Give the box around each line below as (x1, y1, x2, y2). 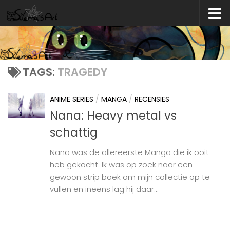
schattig (50, 124, 98, 141)
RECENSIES (135, 94, 169, 105)
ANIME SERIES (50, 94, 93, 105)
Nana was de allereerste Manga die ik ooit (50, 147, 209, 158)
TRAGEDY (57, 65, 107, 80)
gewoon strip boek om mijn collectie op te (50, 171, 210, 183)
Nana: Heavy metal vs (50, 107, 177, 124)
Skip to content (14, 10, 81, 22)
